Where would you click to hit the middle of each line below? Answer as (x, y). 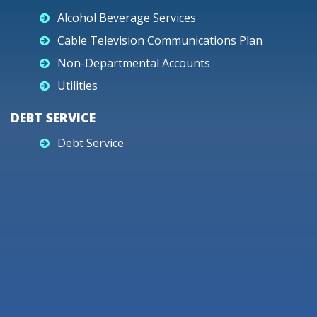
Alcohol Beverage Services (127, 18)
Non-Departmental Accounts (134, 63)
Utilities (77, 86)
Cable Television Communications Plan (160, 40)
